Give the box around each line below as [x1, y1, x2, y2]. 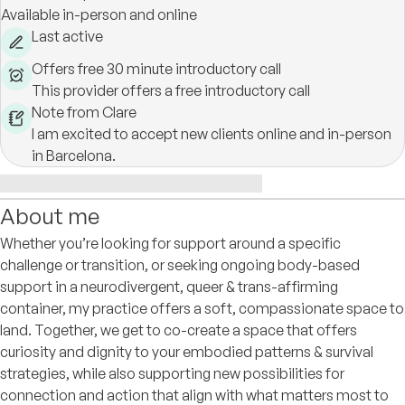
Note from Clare [32, 103, 137, 121]
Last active [32, 27, 103, 45]
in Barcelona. [32, 146, 116, 165]
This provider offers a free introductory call [32, 81, 310, 99]
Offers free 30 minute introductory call [32, 60, 281, 78]
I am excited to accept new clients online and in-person [32, 125, 391, 143]
